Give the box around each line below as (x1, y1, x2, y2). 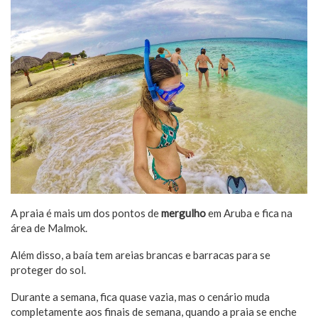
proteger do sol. (11, 263, 86, 276)
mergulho (159, 206, 206, 219)
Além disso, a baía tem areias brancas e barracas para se (11, 248, 270, 261)
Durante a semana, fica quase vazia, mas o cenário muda (11, 290, 270, 303)
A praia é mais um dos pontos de (11, 206, 159, 219)
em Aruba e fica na (206, 206, 292, 219)
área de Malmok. (11, 221, 87, 234)
